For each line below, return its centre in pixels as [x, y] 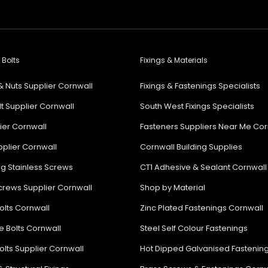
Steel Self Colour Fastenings [194, 228]
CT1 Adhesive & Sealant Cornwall [203, 167]
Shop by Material [173, 188]
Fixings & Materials [174, 60]
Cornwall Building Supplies [191, 147]
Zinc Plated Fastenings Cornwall [202, 208]
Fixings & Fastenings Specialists [200, 86]
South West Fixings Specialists [197, 106]
